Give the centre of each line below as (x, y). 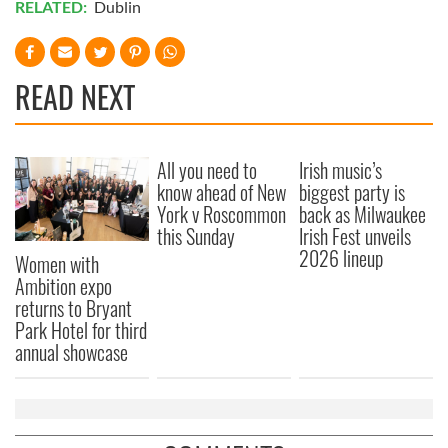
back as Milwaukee (363, 214)
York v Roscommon (222, 214)
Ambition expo (63, 285)
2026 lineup (341, 258)
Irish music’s (341, 170)
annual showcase (71, 351)
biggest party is (352, 192)
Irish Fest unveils (355, 236)
